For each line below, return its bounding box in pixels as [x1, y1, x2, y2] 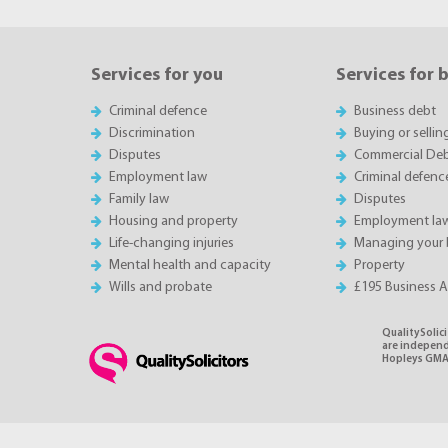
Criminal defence [109, 103, 208, 119]
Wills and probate [109, 279, 213, 295]
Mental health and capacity [109, 257, 272, 273]
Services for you [91, 65, 223, 85]
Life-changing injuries [109, 235, 235, 251]
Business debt [353, 103, 436, 119]
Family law [109, 191, 170, 207]
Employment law [109, 169, 208, 185]
